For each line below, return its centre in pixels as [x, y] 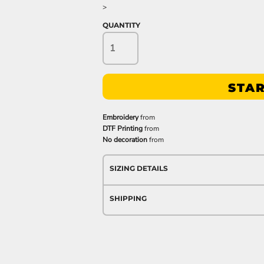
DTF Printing [123, 128]
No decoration [125, 140]
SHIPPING [128, 198]
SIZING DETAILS [139, 168]
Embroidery [121, 117]
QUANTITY [121, 25]
